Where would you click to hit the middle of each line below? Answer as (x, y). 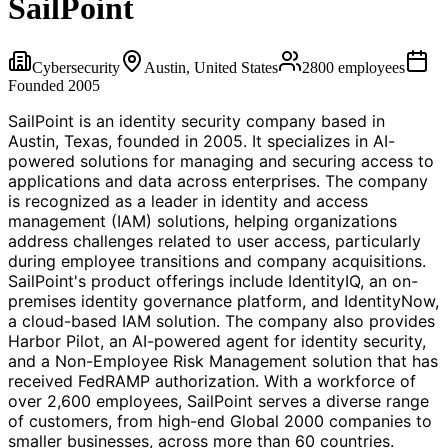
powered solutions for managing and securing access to (221, 160)
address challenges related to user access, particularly (214, 240)
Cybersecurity (76, 67)
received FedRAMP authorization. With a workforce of (212, 380)
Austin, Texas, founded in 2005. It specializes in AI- (201, 140)
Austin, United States (211, 67)
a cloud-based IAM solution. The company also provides (221, 320)
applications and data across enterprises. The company (218, 180)
